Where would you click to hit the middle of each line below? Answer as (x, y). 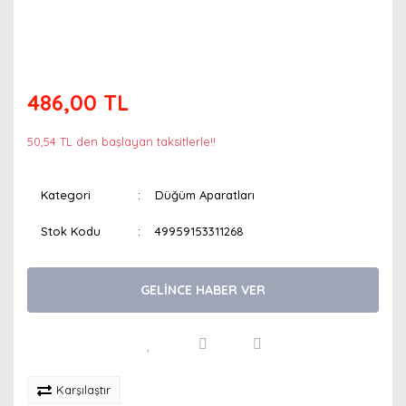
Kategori (66, 195)
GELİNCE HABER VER (203, 290)
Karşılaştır (83, 390)
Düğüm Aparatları (205, 195)
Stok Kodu (71, 231)
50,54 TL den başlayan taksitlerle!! (121, 141)
